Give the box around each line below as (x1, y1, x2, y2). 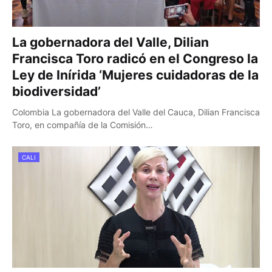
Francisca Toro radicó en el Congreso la (12, 51, 258, 66)
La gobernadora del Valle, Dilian (12, 35, 209, 50)
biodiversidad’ (12, 84, 101, 99)
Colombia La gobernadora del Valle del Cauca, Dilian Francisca (12, 107, 260, 117)
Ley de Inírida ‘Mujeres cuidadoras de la (12, 67, 259, 83)
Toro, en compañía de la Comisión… (12, 120, 153, 130)
